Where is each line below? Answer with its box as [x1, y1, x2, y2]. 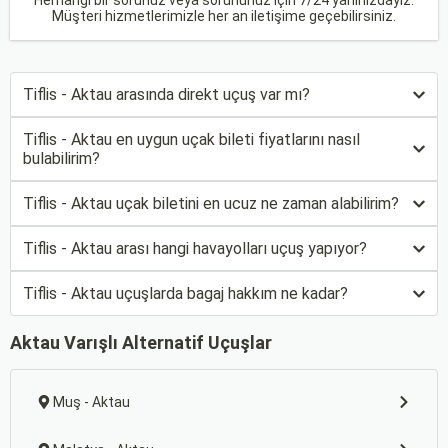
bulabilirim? [23, 149, 100, 168]
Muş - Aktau [53, 394, 130, 410]
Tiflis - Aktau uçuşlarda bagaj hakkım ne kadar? [23, 284, 348, 303]
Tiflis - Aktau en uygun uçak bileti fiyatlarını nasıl [23, 130, 360, 149]
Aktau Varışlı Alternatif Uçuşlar [10, 332, 272, 353]
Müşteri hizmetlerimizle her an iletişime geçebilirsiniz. [52, 8, 396, 24]
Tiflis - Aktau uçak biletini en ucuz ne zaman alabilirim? [23, 194, 399, 213]
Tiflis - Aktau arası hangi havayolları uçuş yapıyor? [23, 239, 367, 258]
